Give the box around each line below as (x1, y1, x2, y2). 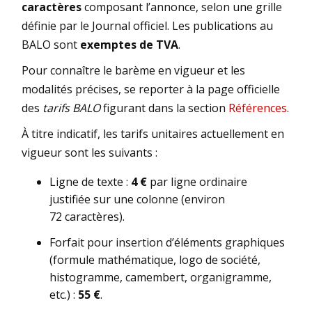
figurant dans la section (100, 100, 228, 116)
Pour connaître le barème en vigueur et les (22, 63, 245, 79)
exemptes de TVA (80, 37, 178, 53)
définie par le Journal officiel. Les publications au (22, 18, 273, 34)
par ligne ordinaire (147, 174, 247, 190)
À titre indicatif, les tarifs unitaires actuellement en (22, 126, 284, 142)
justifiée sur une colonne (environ (49, 192, 225, 208)
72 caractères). (49, 209, 125, 225)
